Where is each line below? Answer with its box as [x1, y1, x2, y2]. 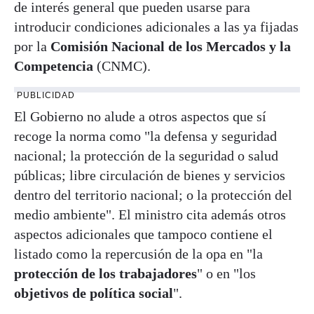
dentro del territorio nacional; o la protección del [14, 186, 292, 203]
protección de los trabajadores [14, 265, 197, 281]
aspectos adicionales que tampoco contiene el [14, 226, 273, 242]
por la [14, 38, 50, 54]
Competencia [14, 57, 93, 74]
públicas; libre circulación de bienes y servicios [14, 167, 285, 183]
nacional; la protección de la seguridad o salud [14, 147, 278, 163]
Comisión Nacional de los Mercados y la [50, 38, 291, 54]
